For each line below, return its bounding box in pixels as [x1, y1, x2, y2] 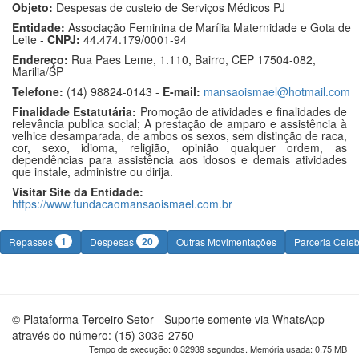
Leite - [12, 31, 47, 47]
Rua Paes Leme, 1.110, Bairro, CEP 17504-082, [68, 51, 316, 67]
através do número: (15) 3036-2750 [12, 327, 194, 343]
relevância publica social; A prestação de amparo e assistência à [12, 115, 347, 131]
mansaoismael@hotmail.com [204, 83, 350, 99]
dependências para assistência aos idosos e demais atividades [12, 151, 347, 167]
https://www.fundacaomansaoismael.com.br [12, 196, 232, 212]
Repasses [9, 235, 55, 248]
